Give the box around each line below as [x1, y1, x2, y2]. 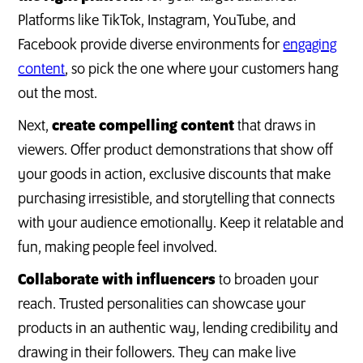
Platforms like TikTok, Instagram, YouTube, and [18, 12, 297, 29]
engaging [283, 36, 337, 53]
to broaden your [216, 271, 319, 288]
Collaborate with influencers [18, 271, 216, 288]
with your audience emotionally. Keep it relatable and [18, 215, 344, 232]
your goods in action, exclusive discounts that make [18, 166, 331, 183]
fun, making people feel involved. [18, 239, 218, 256]
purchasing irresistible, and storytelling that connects [18, 190, 335, 207]
